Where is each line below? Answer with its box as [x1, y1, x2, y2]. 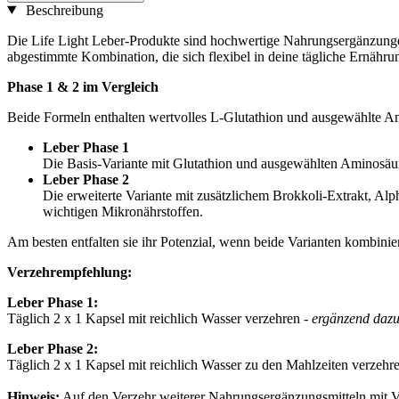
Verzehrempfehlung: [7, 264, 132, 280]
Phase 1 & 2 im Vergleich [7, 78, 159, 94]
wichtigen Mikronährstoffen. [43, 203, 203, 219]
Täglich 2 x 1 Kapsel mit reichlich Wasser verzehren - [7, 310, 312, 326]
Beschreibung [21, 2, 103, 18]
